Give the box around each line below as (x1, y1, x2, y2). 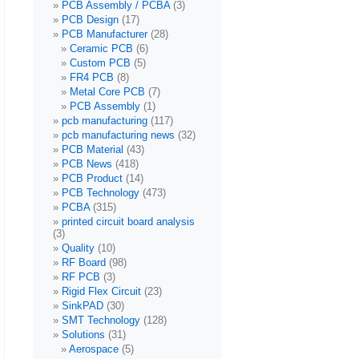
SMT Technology (62, 314, 140, 327)
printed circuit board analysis (62, 216, 195, 228)
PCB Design (62, 14, 119, 26)
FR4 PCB (70, 71, 114, 84)
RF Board (62, 256, 106, 269)
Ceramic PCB (70, 42, 133, 55)
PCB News (62, 158, 112, 171)
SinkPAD (62, 300, 103, 313)
